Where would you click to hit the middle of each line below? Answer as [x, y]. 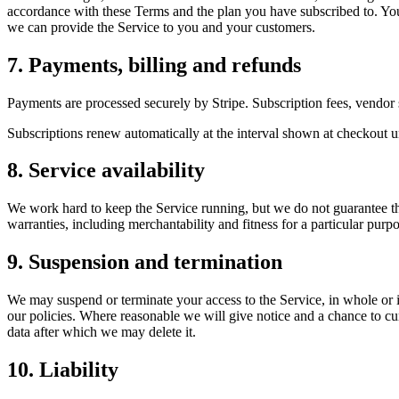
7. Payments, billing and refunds [154, 65]
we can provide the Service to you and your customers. [161, 27]
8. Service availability [106, 171]
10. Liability [63, 370]
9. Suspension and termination [145, 262]
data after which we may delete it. [102, 332]
